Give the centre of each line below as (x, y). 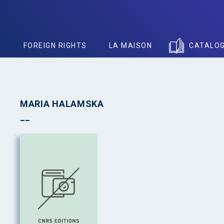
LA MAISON (130, 45)
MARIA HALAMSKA (62, 104)
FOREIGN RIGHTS (55, 45)
